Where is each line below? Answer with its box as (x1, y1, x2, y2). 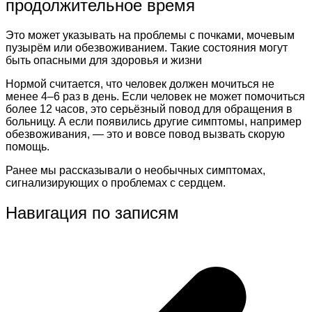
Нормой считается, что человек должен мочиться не (6, 77, 274, 90)
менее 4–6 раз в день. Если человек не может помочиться (6, 90, 305, 102)
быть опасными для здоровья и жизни (6, 54, 202, 66)
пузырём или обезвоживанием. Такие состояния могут (6, 41, 288, 54)
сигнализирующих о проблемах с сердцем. (6, 176, 226, 189)
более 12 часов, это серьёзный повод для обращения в (6, 102, 292, 115)
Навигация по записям (6, 203, 179, 222)
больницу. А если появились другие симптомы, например (6, 115, 302, 127)
